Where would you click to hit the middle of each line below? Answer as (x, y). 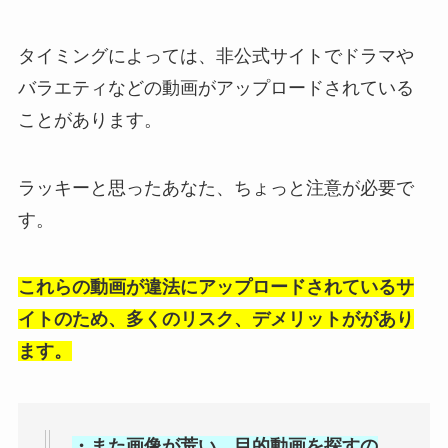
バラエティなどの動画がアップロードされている (215, 87)
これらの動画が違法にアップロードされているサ (215, 287)
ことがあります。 (89, 119)
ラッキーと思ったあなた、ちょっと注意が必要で (215, 187)
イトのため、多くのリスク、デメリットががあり (215, 319)
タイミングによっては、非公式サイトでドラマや (215, 55)
